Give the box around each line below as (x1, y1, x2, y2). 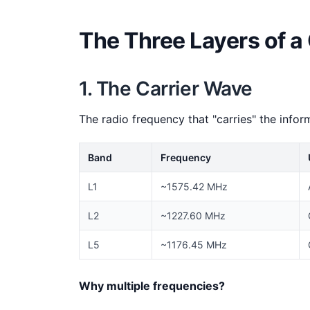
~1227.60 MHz (161, 210, 226, 222)
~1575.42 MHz (161, 181, 228, 193)
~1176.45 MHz (161, 239, 227, 251)
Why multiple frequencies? (79, 279, 225, 293)
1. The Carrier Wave (79, 77, 253, 101)
